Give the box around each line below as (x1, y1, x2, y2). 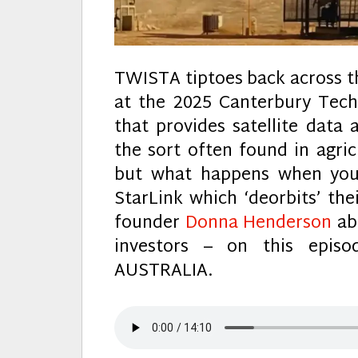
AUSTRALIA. (114, 257, 213, 288)
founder (114, 209, 185, 240)
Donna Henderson (185, 209, 332, 240)
